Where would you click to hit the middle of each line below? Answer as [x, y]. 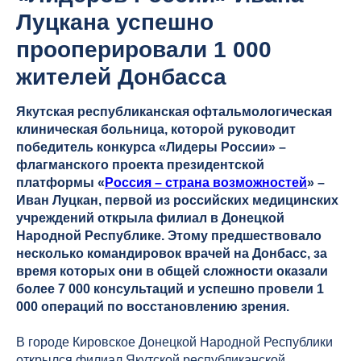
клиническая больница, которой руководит [156, 130]
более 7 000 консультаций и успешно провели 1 [170, 289]
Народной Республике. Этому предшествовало [169, 236]
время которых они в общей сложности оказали [172, 272]
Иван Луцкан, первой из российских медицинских [177, 201]
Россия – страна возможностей [206, 183]
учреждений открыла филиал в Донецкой [150, 218]
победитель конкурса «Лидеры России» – [151, 147]
